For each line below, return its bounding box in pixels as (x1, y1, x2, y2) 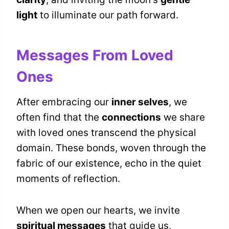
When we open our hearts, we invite (16, 204, 180, 217)
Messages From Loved (16, 47, 173, 64)
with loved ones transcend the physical (16, 127, 196, 139)
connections (102, 111, 161, 124)
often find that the (16, 111, 102, 124)
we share (161, 111, 205, 124)
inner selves (111, 96, 169, 108)
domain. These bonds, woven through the (16, 142, 206, 154)
